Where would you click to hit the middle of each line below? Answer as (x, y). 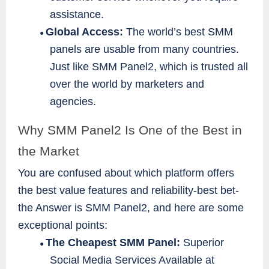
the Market (49, 151)
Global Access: (86, 32)
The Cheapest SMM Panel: (113, 242)
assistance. (77, 14)
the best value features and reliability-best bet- (128, 190)
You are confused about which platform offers (126, 173)
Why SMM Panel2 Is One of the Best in (130, 130)
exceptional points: (63, 225)
